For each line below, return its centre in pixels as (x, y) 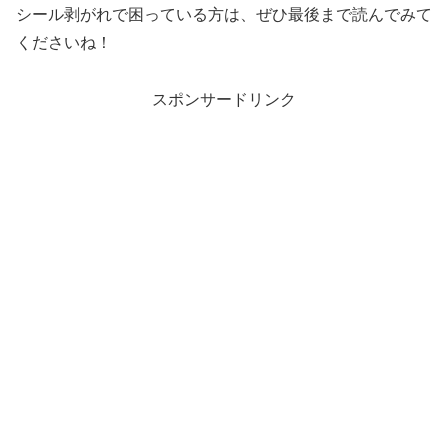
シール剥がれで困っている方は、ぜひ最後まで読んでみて (224, 15)
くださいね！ (64, 43)
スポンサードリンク (224, 99)
